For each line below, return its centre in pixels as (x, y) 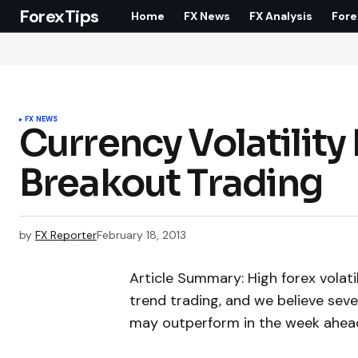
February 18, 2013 (141, 235)
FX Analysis (281, 16)
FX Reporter (66, 235)
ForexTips (60, 16)
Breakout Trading (171, 183)
